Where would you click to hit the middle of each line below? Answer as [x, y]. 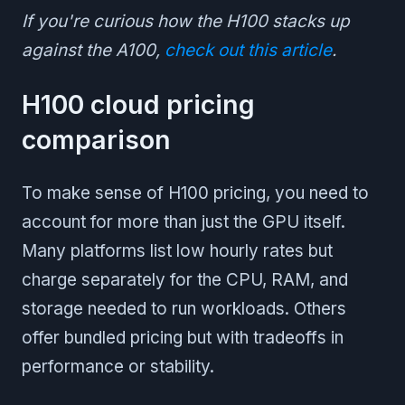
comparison [96, 140]
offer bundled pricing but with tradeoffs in [183, 338]
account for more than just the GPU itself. [184, 222]
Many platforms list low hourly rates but [177, 251]
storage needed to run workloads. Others [184, 309]
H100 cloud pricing [138, 105]
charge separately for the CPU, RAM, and [185, 280]
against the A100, [93, 51]
